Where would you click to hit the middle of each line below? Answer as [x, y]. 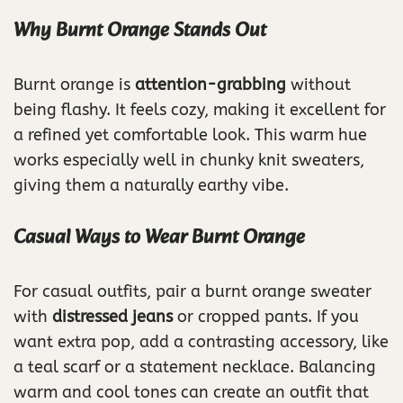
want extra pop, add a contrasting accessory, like [201, 342]
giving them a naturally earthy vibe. [151, 185]
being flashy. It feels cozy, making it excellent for [200, 110]
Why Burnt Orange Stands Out [140, 31]
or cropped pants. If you [266, 317]
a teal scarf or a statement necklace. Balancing [195, 367]
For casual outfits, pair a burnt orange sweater [193, 291]
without [318, 85]
